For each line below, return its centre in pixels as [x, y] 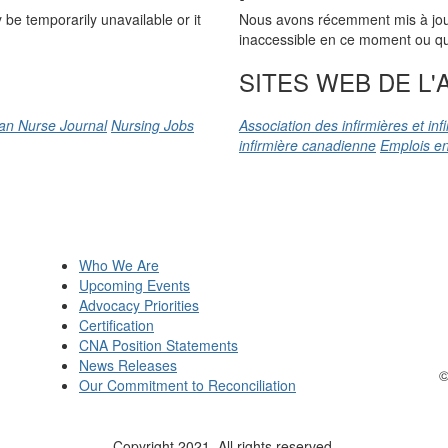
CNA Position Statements [158, 345]
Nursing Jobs [152, 125]
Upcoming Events [134, 285]
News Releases [128, 365]
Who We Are [119, 265]
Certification [116, 325]
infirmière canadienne [307, 145]
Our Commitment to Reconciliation [187, 385]
